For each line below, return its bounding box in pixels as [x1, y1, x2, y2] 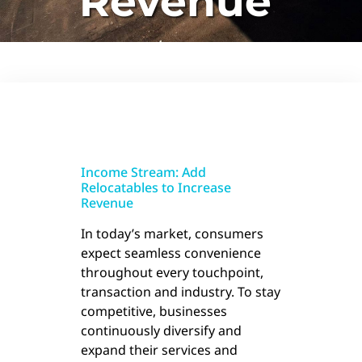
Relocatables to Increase [81, 178, 231, 196]
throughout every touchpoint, [81, 263, 263, 281]
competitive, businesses [81, 301, 227, 320]
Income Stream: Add [81, 162, 206, 181]
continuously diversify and [81, 321, 242, 339]
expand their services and [81, 340, 238, 359]
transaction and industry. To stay [81, 282, 280, 301]
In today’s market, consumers [81, 224, 263, 242]
